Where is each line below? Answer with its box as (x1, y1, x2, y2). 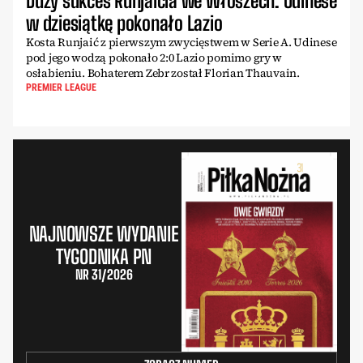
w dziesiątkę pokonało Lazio (26, 11, 223, 36)
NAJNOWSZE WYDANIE (28, 222, 179, 246)
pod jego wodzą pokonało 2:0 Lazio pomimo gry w (26, 49, 283, 66)
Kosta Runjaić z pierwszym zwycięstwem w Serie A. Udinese (26, 34, 337, 51)
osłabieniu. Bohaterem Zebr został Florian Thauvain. (26, 65, 300, 82)
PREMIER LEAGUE (26, 82, 96, 94)
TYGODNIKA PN (55, 245, 152, 269)
